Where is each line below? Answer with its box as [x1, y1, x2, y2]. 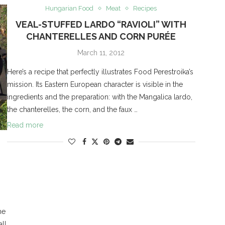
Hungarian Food [45, 5, 94, 13]
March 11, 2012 [77, 49, 125, 57]
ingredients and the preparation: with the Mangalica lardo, [7, 93, 192, 101]
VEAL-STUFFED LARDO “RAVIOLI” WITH [16, 19, 187, 30]
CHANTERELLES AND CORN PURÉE [26, 31, 176, 42]
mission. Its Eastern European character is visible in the [7, 80, 183, 89]
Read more [7, 121, 43, 130]
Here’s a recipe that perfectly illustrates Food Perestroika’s [7, 68, 193, 76]
